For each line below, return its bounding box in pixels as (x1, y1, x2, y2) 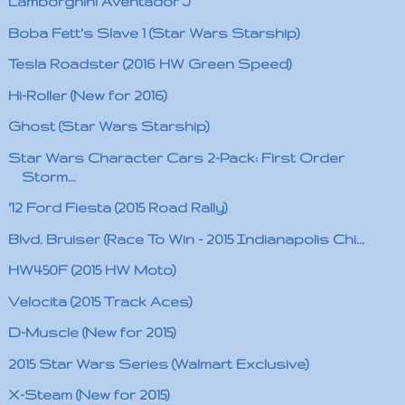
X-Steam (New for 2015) (7, 387, 170, 402)
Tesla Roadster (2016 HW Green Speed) (7, 56, 292, 71)
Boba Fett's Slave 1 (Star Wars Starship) (7, 24, 300, 41)
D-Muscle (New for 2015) (7, 325, 176, 340)
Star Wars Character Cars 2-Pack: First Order (7, 149, 344, 165)
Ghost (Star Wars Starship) (7, 118, 210, 134)
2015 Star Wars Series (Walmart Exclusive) (7, 355, 309, 372)
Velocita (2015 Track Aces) (7, 293, 193, 309)
